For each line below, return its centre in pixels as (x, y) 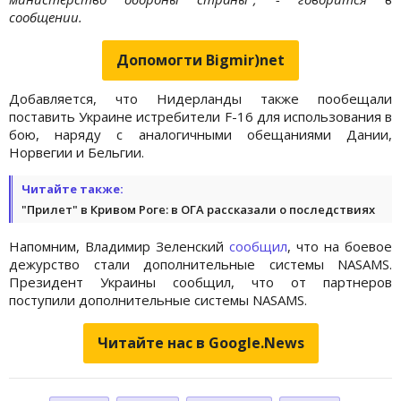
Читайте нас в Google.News (200, 342)
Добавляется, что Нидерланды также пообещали (200, 98)
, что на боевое (340, 246)
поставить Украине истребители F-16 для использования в (200, 116)
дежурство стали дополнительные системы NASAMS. (200, 264)
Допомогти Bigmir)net (200, 60)
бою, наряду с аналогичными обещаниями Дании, (200, 134)
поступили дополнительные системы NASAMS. (158, 299)
